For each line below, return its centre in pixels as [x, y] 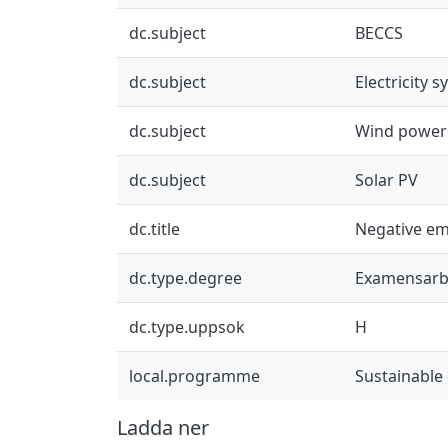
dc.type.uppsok [187, 326]
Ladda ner [163, 427]
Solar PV [386, 179]
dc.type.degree [185, 277]
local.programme [194, 375]
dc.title [154, 228]
